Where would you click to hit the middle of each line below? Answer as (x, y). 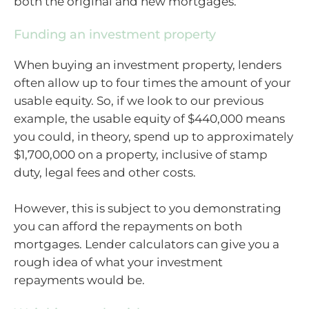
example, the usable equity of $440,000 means (149, 119)
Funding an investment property (115, 35)
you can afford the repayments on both (128, 226)
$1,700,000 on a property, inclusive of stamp (141, 155)
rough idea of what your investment (118, 262)
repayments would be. (79, 280)
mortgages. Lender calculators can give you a (147, 244)
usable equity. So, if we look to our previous (139, 101)
